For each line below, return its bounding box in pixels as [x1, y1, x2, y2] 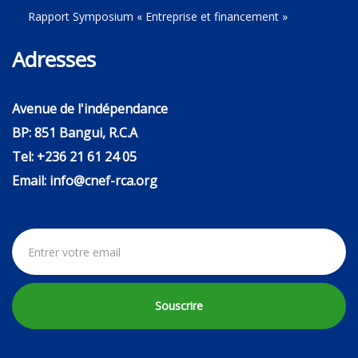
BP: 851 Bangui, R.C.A [12, 124, 137, 141]
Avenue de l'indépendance [12, 100, 168, 117]
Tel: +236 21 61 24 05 [12, 148, 137, 165]
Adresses [12, 45, 96, 74]
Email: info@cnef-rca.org [12, 172, 157, 189]
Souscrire [155, 298, 203, 313]
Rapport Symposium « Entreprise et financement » [28, 9, 288, 24]
